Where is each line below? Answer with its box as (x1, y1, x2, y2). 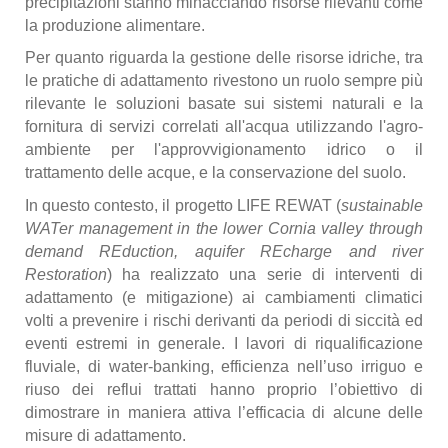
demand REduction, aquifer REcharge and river (25, 242, 423, 260)
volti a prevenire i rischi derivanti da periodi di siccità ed (25, 311, 423, 329)
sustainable (341, 196, 423, 214)
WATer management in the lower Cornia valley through (25, 219, 423, 237)
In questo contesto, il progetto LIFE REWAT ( (25, 196, 341, 214)
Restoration (25, 265, 107, 283)
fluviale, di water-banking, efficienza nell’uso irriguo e (25, 357, 423, 375)
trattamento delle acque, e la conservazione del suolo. (25, 164, 410, 182)
